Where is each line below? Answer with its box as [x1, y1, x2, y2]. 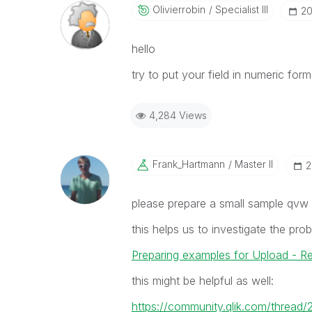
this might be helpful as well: [131, 274, 274, 288]
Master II [231, 158, 273, 170]
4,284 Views [148, 109, 207, 121]
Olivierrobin [152, 3, 205, 15]
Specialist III [212, 3, 268, 15]
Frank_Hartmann [152, 158, 225, 170]
